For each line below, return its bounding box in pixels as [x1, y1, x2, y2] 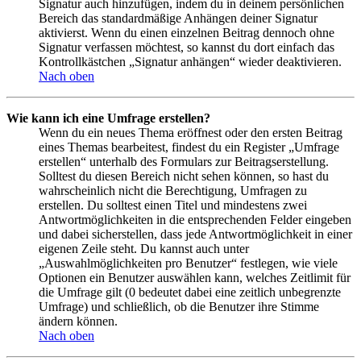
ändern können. [39, 313, 118, 328]
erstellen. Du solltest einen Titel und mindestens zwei [39, 197, 307, 212]
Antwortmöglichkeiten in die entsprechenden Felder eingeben [39, 212, 351, 226]
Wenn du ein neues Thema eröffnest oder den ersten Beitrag [39, 125, 342, 139]
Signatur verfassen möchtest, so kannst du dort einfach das [39, 39, 334, 54]
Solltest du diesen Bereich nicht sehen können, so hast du [39, 168, 329, 183]
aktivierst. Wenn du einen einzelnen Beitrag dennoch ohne [39, 25, 334, 39]
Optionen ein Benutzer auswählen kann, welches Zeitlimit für [39, 270, 351, 284]
